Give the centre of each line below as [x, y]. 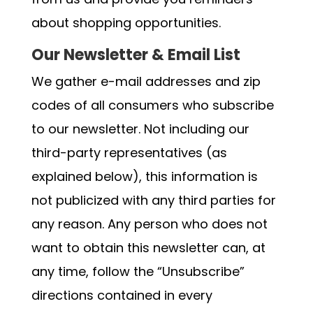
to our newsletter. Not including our [140, 129]
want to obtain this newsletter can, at [148, 248]
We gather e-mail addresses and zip [146, 81]
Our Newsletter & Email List [136, 55]
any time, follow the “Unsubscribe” [138, 271]
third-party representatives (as [129, 153]
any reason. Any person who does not [149, 224]
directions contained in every [122, 295]
